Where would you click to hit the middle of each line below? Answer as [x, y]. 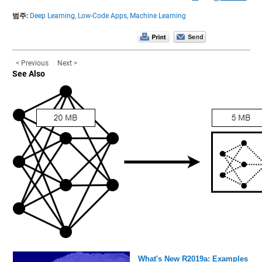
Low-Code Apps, [103, 16]
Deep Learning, [53, 16]
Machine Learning [158, 16]
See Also [28, 74]
